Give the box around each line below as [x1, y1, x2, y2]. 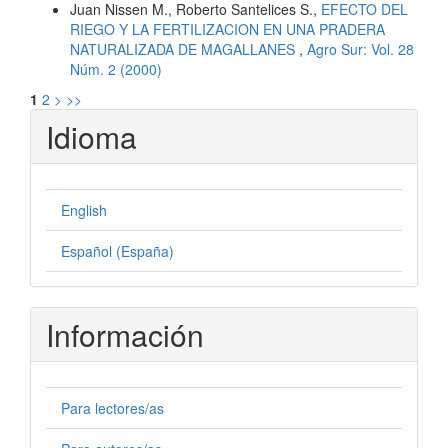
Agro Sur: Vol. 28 [307, 38, 414, 59]
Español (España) [61, 240, 174, 261]
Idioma [46, 114, 137, 158]
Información [46, 312, 204, 356]
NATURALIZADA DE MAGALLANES [70, 38, 299, 59]
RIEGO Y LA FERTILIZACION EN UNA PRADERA [70, 18, 385, 39]
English [61, 199, 107, 220]
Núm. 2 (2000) [70, 58, 162, 79]
